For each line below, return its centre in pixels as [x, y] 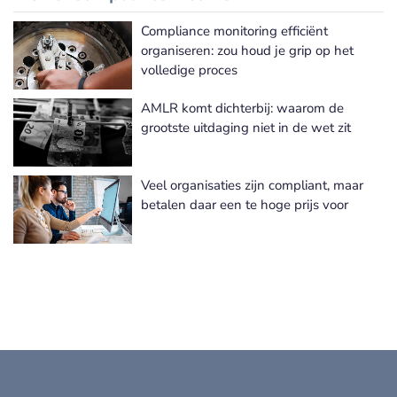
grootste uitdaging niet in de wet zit [246, 128]
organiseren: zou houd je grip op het [247, 51]
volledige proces [189, 70]
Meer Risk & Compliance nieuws [290, 47]
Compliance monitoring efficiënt [234, 31]
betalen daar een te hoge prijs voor [245, 205]
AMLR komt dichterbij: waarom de [242, 109]
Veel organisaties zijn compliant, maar [252, 186]
